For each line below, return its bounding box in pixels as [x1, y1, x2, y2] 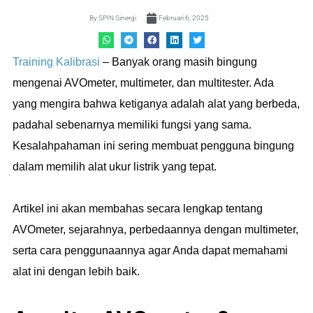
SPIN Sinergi [96, 14, 136, 22]
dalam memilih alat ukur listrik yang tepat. [13, 160, 217, 173]
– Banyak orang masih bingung [100, 55, 257, 68]
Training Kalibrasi [13, 55, 100, 68]
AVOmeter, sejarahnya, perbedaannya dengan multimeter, [13, 223, 298, 235]
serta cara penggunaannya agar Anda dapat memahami [13, 244, 288, 256]
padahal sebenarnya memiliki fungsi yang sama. [13, 118, 252, 131]
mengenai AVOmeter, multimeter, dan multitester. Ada [13, 76, 274, 89]
